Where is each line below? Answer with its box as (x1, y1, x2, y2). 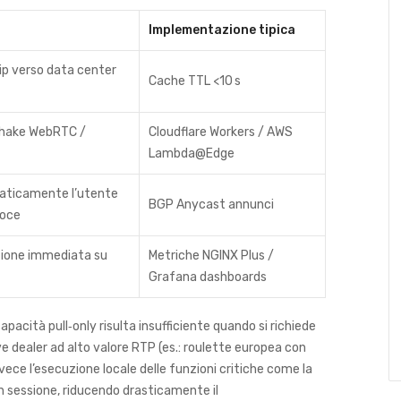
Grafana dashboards (149, 269, 267, 285)
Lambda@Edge (149, 146, 235, 161)
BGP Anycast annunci (149, 197, 274, 212)
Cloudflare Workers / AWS (149, 124, 293, 140)
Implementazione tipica (149, 22, 295, 38)
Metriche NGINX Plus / (149, 248, 274, 263)
